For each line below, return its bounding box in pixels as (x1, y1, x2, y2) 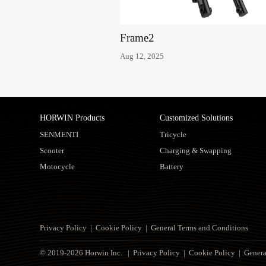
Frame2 (119, 31, 154, 44)
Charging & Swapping (159, 145, 232, 155)
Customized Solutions (159, 113, 233, 123)
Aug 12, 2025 (119, 52, 164, 61)
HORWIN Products (40, 113, 105, 123)
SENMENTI (40, 129, 79, 139)
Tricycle (159, 129, 186, 139)
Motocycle (40, 161, 75, 171)
